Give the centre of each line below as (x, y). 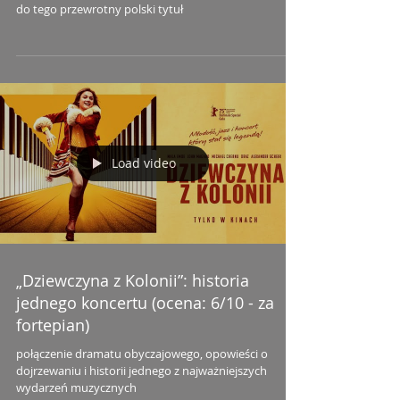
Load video (144, 163)
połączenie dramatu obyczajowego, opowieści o (142, 353)
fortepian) (53, 325)
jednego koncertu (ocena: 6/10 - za (145, 302)
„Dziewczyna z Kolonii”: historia (133, 280)
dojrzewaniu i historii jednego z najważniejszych (142, 370)
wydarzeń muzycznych (76, 387)
